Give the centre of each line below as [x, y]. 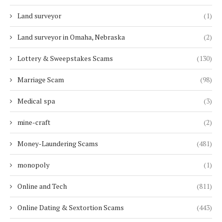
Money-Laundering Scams [58, 144]
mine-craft [34, 122]
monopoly [33, 165]
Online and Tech [42, 186]
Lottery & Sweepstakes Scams [65, 58]
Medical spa [36, 101]
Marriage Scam [41, 80]
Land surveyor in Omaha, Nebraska [71, 37]
